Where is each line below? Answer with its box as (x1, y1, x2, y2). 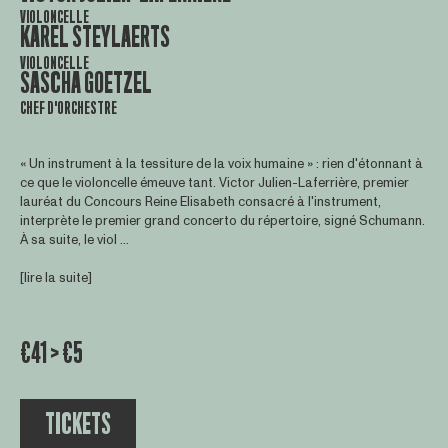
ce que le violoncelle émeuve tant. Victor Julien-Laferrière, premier (19, 173, 409, 192)
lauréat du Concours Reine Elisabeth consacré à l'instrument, (19, 192, 381, 211)
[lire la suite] (19, 269, 92, 288)
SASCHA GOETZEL (19, 67, 152, 99)
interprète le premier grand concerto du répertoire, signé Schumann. (19, 211, 425, 230)
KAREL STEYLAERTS (19, 22, 170, 54)
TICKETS (44, 408, 111, 440)
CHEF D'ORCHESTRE (19, 97, 117, 118)
